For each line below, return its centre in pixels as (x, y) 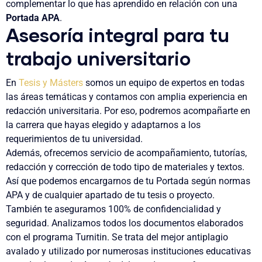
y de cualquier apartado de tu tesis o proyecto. (119, 195)
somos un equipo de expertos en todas (164, 83)
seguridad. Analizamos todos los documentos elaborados (125, 223)
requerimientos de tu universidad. (74, 139)
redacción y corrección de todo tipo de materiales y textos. (125, 167)
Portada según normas (203, 181)
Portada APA (33, 18)
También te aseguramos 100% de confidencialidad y (113, 209)
